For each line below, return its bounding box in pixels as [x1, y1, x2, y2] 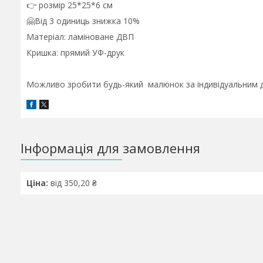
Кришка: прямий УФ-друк [26, 47, 124, 58]
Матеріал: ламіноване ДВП [26, 31, 134, 42]
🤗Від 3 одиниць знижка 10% [26, 15, 140, 26]
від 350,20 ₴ [48, 177, 97, 189]
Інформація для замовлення [21, 139, 200, 157]
